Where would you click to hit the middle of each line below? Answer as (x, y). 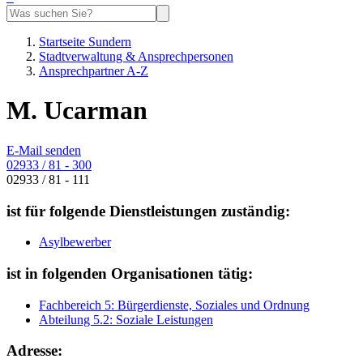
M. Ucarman (77, 111)
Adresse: (34, 351)
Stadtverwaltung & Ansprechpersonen (136, 56)
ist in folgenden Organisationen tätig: (130, 274)
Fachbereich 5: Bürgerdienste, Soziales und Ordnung (174, 305)
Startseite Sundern (85, 42)
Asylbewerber (75, 242)
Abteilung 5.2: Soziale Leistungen (126, 319)
